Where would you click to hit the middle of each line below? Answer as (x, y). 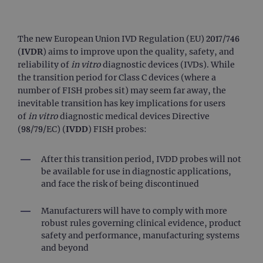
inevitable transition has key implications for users (122, 103)
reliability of (43, 64)
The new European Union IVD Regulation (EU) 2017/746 (129, 38)
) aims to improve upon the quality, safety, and (139, 51)
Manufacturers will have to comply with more (134, 210)
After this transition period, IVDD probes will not (141, 159)
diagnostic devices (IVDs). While (168, 64)
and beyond (65, 247)
